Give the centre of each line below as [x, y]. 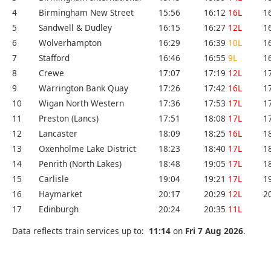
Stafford [54, 58]
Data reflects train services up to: [80, 230]
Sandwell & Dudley [75, 28]
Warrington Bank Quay [83, 88]
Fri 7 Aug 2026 [214, 230]
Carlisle [54, 179]
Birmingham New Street [86, 13]
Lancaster [58, 134]
